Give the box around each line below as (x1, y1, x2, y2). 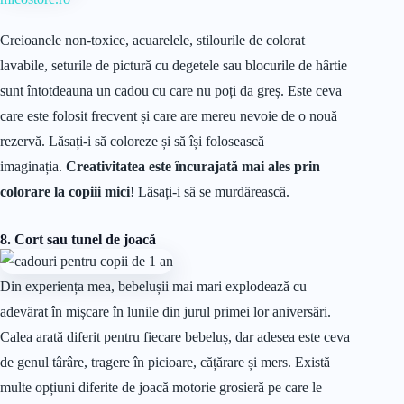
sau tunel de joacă (47, 231, 156, 247)
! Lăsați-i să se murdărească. (130, 183, 289, 199)
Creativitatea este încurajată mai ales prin (66, 158, 320, 174)
